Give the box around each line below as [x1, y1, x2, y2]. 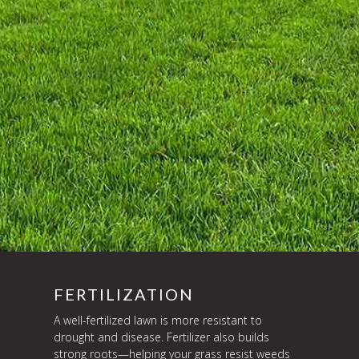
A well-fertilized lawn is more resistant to [54, 313, 263, 328]
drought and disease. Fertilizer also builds [54, 329, 270, 345]
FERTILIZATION [54, 284, 195, 304]
